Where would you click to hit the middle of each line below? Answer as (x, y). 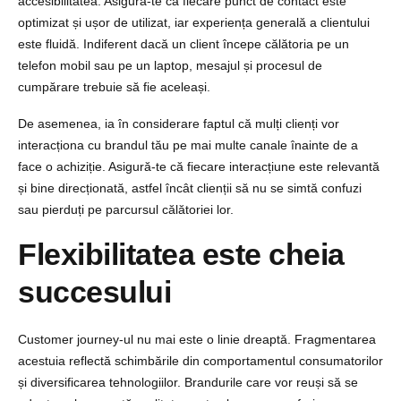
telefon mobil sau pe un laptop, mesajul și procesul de (170, 65)
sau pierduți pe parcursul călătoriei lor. (126, 209)
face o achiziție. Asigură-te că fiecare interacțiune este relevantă (199, 166)
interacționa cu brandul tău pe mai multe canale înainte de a (188, 145)
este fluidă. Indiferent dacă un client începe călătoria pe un (183, 43)
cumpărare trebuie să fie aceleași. (114, 86)
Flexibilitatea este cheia (181, 254)
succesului (94, 291)
